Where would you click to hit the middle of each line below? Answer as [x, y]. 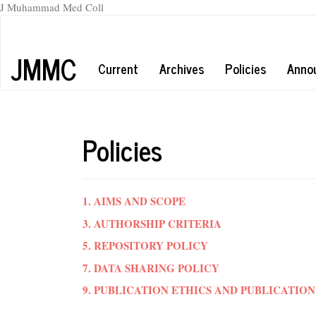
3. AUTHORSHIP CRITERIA [152, 223]
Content [45, 66]
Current [118, 68]
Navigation [52, 36]
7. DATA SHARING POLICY [151, 268]
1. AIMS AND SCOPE [134, 201]
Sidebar [44, 80]
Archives [182, 68]
